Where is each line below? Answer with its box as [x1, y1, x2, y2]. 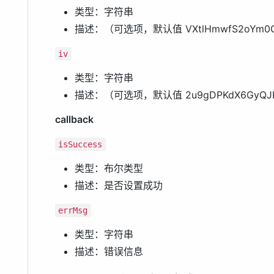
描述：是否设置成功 [75, 179, 163, 192]
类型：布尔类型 [75, 162, 143, 175]
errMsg [58, 206, 88, 216]
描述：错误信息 [75, 245, 143, 258]
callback [55, 113, 94, 126]
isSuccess [58, 139, 103, 150]
